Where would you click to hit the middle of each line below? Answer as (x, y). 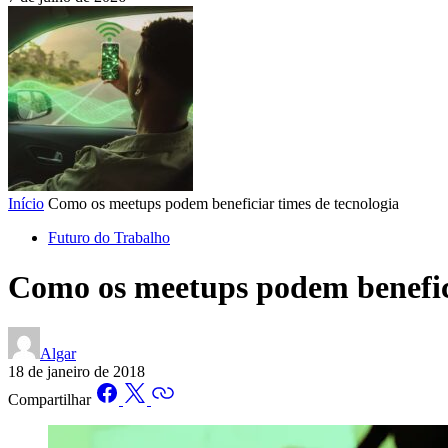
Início (26, 204)
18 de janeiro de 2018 (76, 372)
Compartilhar (49, 400)
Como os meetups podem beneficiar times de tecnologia (223, 204)
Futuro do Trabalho (109, 238)
